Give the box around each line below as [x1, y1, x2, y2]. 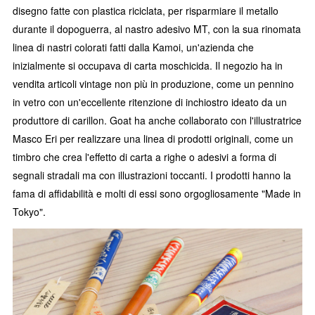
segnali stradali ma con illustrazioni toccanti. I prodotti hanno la [13, 167, 291, 182]
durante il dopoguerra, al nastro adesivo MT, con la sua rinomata [13, 21, 301, 36]
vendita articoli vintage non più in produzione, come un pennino [13, 76, 294, 91]
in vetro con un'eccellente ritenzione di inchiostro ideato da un [13, 94, 287, 109]
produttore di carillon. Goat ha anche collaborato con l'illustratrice [13, 112, 302, 127]
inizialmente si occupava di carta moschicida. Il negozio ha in [13, 58, 283, 72]
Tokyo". [13, 204, 46, 219]
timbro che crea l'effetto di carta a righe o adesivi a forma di [13, 149, 276, 164]
